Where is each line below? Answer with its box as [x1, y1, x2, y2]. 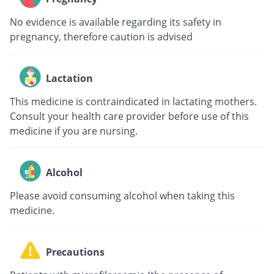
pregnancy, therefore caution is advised [10, 29, 193, 43]
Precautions [46, 245, 105, 259]
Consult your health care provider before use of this [10, 109, 249, 123]
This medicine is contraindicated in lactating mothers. [10, 94, 257, 108]
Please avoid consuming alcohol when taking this [10, 188, 235, 202]
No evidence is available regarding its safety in [10, 15, 221, 29]
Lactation [46, 72, 93, 86]
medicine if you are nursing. [10, 124, 138, 138]
